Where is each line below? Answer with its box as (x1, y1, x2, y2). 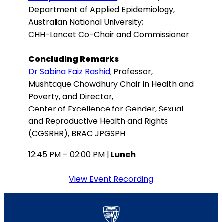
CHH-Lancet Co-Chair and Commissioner (28, 29, 189, 41)
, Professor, (110, 66, 153, 78)
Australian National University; (28, 16, 143, 28)
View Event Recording (69, 173, 153, 185)
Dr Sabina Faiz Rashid (28, 66, 110, 78)
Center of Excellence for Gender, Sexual (28, 103, 183, 115)
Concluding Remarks (28, 54, 119, 65)
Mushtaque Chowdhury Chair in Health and (28, 78, 194, 90)
